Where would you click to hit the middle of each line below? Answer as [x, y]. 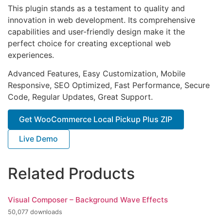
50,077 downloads [35, 212]
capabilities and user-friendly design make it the [96, 31]
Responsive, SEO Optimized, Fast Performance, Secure [109, 85]
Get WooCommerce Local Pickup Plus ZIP [96, 119]
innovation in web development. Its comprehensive [101, 20]
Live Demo [39, 139]
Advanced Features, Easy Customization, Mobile [97, 73]
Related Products [71, 173]
